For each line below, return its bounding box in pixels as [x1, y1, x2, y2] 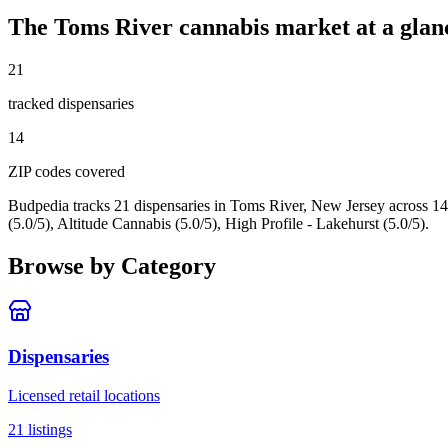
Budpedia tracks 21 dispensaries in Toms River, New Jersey [8, 196, 385, 214]
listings [24, 420, 72, 438]
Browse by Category [8, 252, 216, 279]
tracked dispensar [8, 94, 117, 112]
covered [71, 162, 125, 180]
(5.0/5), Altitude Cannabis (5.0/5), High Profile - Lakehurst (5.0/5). [8, 214, 429, 232]
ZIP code [8, 162, 65, 180]
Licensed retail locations [8, 386, 160, 404]
